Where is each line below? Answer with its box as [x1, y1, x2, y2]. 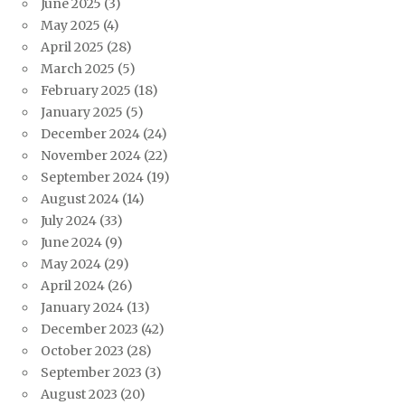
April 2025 [41, 39, 104, 56]
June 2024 [41, 234, 102, 251]
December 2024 [41, 126, 140, 143]
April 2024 [41, 278, 105, 295]
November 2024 [41, 147, 141, 165]
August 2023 [41, 386, 118, 403]
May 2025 [41, 17, 100, 34]
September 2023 [41, 364, 142, 381]
